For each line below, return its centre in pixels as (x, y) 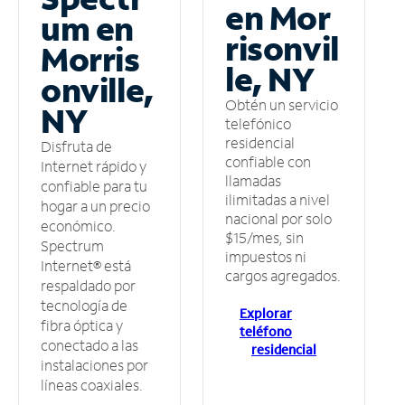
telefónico (258, 123)
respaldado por (88, 286)
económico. (78, 226)
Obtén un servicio (282, 104)
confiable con (268, 161)
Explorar (266, 313)
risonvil (282, 48)
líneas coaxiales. (92, 385)
